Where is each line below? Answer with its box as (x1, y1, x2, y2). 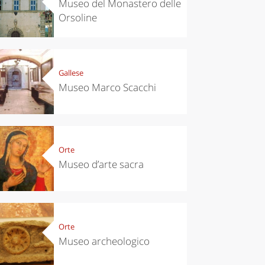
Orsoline (58, 11, 97, 25)
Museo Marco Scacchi (58, 80, 156, 95)
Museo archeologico (58, 234, 150, 248)
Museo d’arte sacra (58, 157, 144, 172)
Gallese (58, 67, 83, 79)
